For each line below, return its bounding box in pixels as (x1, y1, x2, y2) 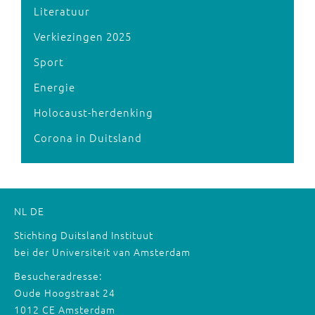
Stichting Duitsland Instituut (14, 228, 153, 242)
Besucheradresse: (14, 269, 102, 283)
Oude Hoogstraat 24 (14, 285, 115, 300)
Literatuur (34, 4, 90, 18)
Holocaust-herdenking (34, 105, 153, 120)
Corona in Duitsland (34, 130, 142, 145)
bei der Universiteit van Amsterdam (14, 245, 191, 259)
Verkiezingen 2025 (34, 29, 131, 44)
